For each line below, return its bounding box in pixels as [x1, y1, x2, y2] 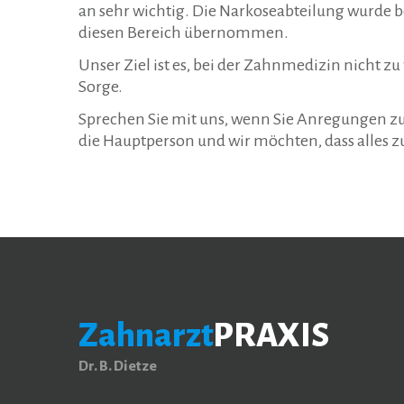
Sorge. [78, 77, 123, 96]
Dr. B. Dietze [78, 358, 157, 373]
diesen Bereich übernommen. [78, 23, 289, 41]
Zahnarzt [78, 317, 213, 353]
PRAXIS [213, 317, 329, 353]
